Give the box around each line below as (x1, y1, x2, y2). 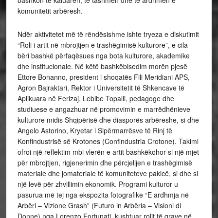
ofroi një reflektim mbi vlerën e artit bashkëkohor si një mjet (17, 146, 199, 157)
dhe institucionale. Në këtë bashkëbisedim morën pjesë (17, 61, 187, 71)
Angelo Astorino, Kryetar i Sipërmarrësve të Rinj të (17, 125, 172, 135)
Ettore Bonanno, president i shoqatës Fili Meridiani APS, (17, 72, 190, 82)
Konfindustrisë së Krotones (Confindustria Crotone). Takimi (17, 136, 199, 146)
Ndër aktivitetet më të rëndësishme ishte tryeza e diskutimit (17, 29, 199, 39)
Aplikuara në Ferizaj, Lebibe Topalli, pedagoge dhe (17, 93, 174, 103)
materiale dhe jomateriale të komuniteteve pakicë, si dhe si (17, 168, 198, 178)
